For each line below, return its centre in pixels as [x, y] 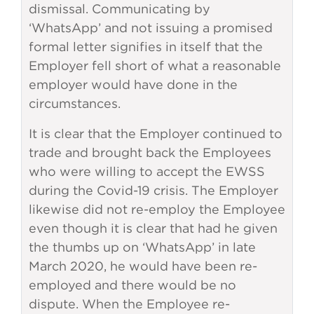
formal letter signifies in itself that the [146, 47]
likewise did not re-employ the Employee [157, 210]
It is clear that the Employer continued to [156, 134]
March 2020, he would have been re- [143, 266]
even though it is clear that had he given [153, 228]
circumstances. [75, 104]
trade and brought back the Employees [150, 153]
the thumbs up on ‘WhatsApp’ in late [142, 247]
